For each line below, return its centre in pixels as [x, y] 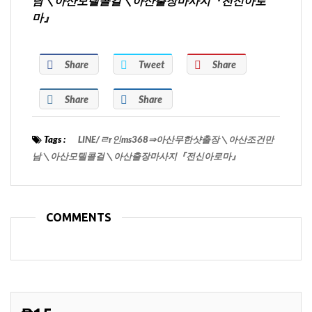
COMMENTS [79, 218]
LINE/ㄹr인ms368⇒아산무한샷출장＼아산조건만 [176, 140]
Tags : [54, 140]
